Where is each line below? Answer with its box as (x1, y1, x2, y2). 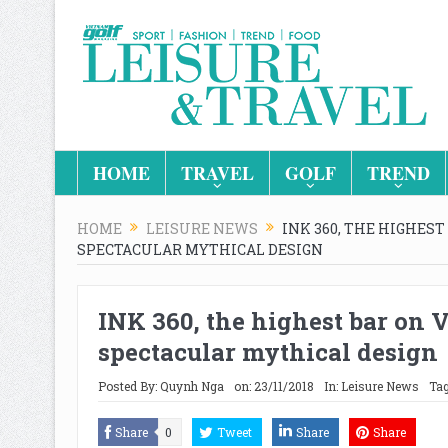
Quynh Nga (159, 377, 224, 394)
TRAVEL (180, 160, 254, 186)
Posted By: (97, 377, 160, 394)
